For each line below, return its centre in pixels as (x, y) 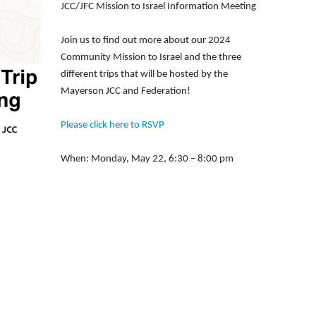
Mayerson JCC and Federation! (126, 91)
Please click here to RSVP (113, 125)
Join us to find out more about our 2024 (146, 41)
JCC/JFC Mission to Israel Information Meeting (158, 7)
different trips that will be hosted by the (144, 74)
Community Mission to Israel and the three (151, 57)
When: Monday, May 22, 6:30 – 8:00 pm (147, 159)
